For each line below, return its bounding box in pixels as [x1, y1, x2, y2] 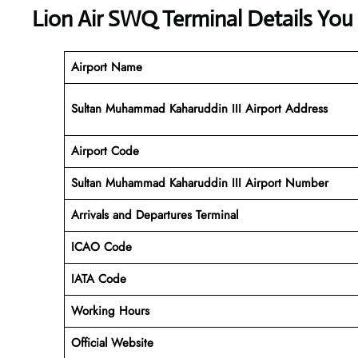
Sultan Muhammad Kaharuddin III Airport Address [70, 99, 328, 117]
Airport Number [245, 173, 328, 192]
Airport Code [70, 141, 139, 160]
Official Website [70, 333, 153, 352]
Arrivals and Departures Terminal [70, 205, 238, 224]
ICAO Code [70, 237, 132, 256]
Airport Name [70, 58, 142, 76]
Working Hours [70, 301, 149, 320]
